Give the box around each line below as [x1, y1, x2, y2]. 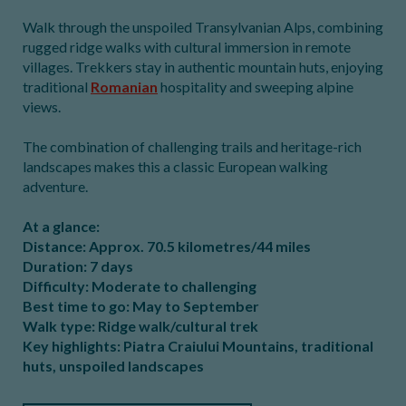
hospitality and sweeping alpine [158, 78, 353, 95]
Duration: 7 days [23, 257, 133, 275]
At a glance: [23, 217, 100, 235]
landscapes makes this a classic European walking [23, 158, 328, 175]
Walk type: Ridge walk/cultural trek [23, 317, 258, 334]
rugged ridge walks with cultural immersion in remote [23, 38, 351, 55]
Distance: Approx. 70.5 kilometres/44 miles [23, 237, 311, 255]
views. [23, 98, 61, 115]
